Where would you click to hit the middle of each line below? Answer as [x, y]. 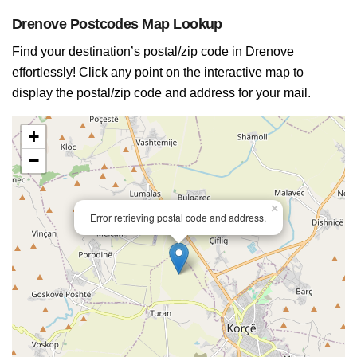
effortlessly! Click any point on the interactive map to [158, 72]
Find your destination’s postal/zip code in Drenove [153, 51]
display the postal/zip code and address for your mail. [161, 93]
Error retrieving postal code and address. [178, 217]
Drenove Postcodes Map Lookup [117, 24]
